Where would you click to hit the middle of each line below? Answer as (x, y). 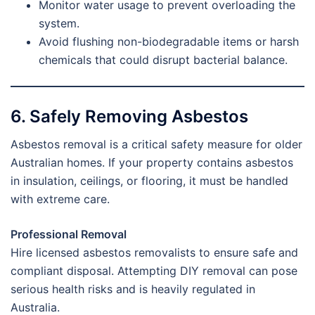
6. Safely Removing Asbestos (129, 117)
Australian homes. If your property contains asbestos (152, 163)
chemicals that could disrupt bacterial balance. (163, 59)
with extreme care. (60, 199)
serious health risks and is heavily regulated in (133, 289)
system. (59, 23)
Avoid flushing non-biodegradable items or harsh (169, 41)
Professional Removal (69, 234)
